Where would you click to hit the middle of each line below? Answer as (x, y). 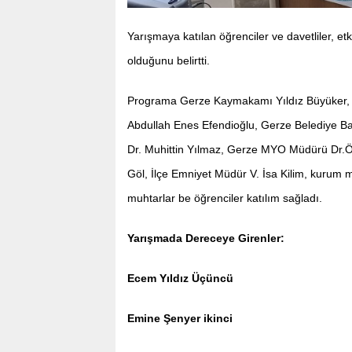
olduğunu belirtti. (169, 60)
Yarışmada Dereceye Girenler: (206, 238)
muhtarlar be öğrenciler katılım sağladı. (225, 198)
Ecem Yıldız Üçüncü (180, 278)
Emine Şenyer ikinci (180, 318)
